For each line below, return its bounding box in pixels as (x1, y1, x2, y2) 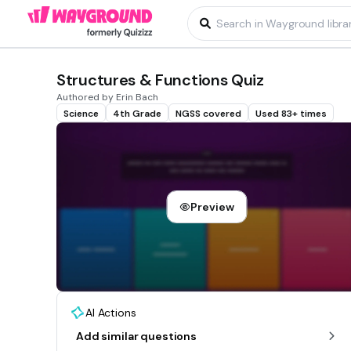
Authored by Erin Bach (56, 91, 158, 103)
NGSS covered (175, 107, 241, 120)
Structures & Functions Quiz (56, 70, 264, 90)
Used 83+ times (255, 107, 327, 120)
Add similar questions (76, 329, 197, 344)
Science (63, 107, 99, 120)
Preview (190, 200, 234, 215)
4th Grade (113, 107, 161, 120)
